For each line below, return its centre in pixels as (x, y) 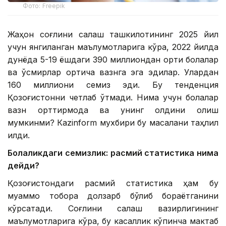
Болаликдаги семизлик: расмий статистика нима (113, 153)
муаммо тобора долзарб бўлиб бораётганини (113, 195)
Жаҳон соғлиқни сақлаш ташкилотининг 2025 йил (113, 34)
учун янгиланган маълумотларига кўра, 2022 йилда (113, 47)
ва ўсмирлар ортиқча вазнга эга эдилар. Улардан (113, 72)
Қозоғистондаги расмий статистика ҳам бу (113, 183)
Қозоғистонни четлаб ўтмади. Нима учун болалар (113, 97)
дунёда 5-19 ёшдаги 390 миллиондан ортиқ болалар (113, 59)
